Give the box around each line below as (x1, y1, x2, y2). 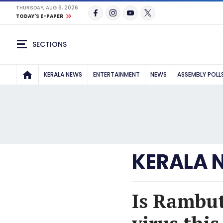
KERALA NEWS (44, 70, 83, 79)
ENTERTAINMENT (93, 70, 140, 79)
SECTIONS (32, 39, 67, 49)
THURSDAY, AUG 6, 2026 (16, 4, 78, 11)
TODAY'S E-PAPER (16, 12, 63, 20)
